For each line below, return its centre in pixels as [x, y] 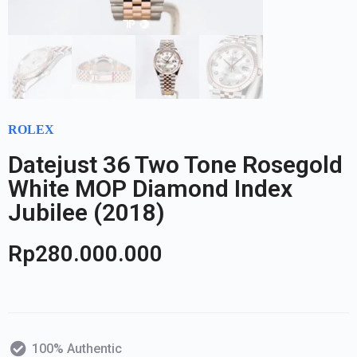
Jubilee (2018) [86, 212]
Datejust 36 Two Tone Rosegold [175, 164]
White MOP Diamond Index [150, 188]
